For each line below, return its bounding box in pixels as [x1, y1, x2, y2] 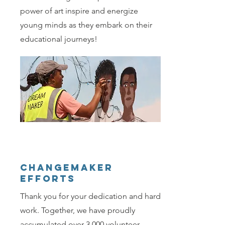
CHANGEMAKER [20, 162, 113, 174]
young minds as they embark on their [20, 20, 152, 30]
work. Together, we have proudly [20, 205, 135, 215]
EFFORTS [20, 173, 75, 185]
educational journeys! [20, 34, 97, 44]
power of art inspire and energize [20, 6, 138, 16]
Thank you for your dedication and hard [20, 191, 161, 201]
